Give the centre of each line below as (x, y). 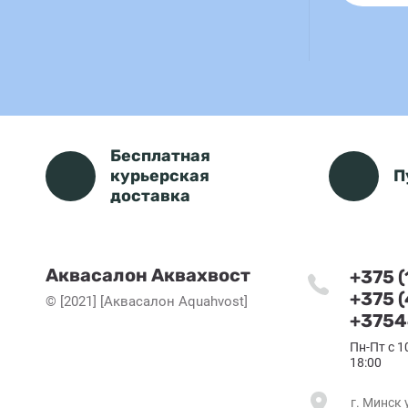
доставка (150, 196)
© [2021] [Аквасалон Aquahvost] (147, 301)
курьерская (160, 176)
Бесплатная (160, 156)
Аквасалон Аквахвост (148, 275)
